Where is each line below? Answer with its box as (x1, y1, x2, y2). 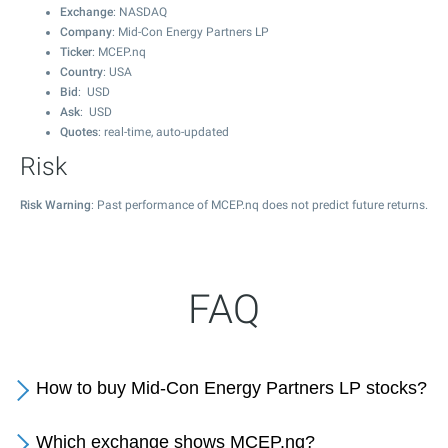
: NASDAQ (113, 5, 167, 19)
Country (60, 65, 103, 79)
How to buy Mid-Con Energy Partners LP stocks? (36, 378, 427, 398)
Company (60, 25, 112, 39)
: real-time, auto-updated (98, 125, 229, 139)
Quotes (60, 125, 98, 139)
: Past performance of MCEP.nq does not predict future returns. (91, 198, 428, 212)
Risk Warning (20, 198, 91, 212)
